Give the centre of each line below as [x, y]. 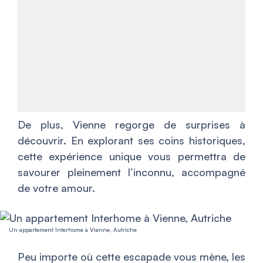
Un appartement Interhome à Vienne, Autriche [73, 230]
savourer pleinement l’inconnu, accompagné [131, 172]
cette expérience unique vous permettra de [131, 156]
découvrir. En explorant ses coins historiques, [131, 140]
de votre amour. [56, 188]
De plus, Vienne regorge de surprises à [131, 124]
